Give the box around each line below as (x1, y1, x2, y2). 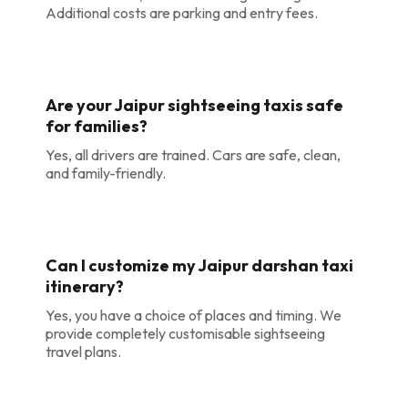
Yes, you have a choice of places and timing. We (46, 306, 342, 324)
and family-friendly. (46, 164, 166, 182)
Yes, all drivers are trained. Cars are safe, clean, (46, 146, 341, 164)
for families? (46, 116, 148, 137)
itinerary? (46, 276, 124, 297)
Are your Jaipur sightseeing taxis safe (46, 95, 343, 116)
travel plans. (46, 342, 121, 361)
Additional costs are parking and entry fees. (46, 4, 318, 22)
